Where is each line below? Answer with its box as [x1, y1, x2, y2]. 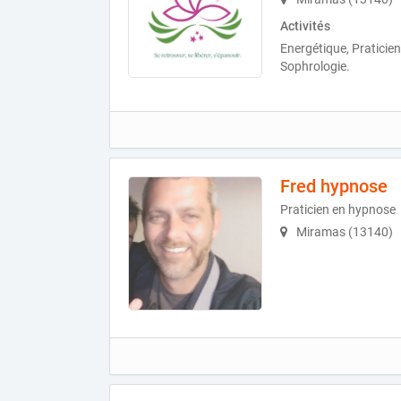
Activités [280, 18, 330, 33]
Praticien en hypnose [280, 201, 396, 217]
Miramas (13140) [294, 224, 393, 239]
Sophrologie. [280, 58, 350, 73]
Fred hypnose [280, 175, 388, 197]
